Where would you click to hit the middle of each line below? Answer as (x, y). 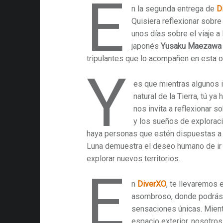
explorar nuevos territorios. (134, 158)
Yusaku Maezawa (191, 46)
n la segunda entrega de (174, 8)
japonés (146, 46)
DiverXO (152, 184)
